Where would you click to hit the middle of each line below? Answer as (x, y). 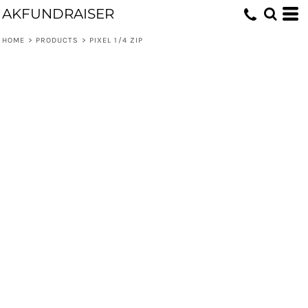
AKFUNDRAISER (58, 14)
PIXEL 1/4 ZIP (116, 40)
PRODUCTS (57, 40)
